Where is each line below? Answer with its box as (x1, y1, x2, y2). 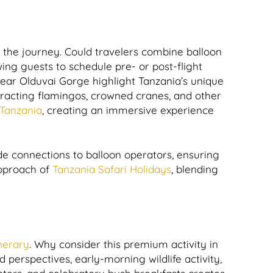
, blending (171, 163, 218, 175)
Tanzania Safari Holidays (49, 163, 171, 175)
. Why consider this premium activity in (29, 238, 218, 250)
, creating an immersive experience (42, 104, 214, 116)
